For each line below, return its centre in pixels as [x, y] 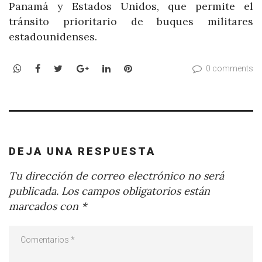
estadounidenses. [53, 36]
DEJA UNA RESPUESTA [82, 151]
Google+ [107, 68]
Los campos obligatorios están [134, 191]
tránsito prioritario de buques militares [131, 21]
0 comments [230, 69]
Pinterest [152, 68]
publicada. [34, 191]
